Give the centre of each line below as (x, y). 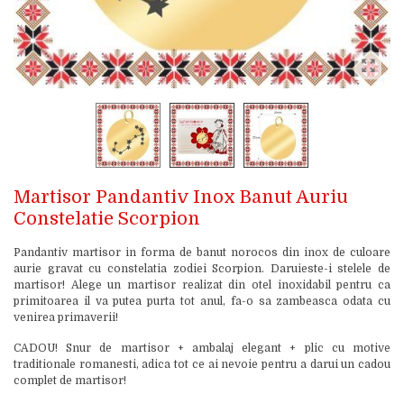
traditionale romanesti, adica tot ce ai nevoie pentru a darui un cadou (202, 364)
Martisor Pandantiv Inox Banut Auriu (181, 197)
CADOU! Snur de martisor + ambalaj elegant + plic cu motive (202, 348)
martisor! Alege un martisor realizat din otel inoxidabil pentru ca (202, 285)
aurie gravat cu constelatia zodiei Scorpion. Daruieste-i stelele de (202, 269)
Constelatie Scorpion (107, 219)
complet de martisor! (70, 381)
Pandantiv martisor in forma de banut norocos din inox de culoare (202, 252)
